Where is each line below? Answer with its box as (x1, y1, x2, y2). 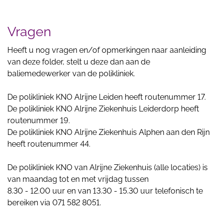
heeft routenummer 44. (7, 139, 90, 149)
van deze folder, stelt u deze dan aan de (7, 57, 150, 66)
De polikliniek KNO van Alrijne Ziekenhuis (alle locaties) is (7, 162, 208, 172)
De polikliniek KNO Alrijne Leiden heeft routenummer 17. (7, 92, 206, 102)
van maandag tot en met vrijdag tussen (7, 174, 149, 184)
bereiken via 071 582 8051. (7, 197, 101, 207)
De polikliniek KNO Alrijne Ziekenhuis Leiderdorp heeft (7, 104, 199, 113)
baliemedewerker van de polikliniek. (7, 68, 135, 78)
